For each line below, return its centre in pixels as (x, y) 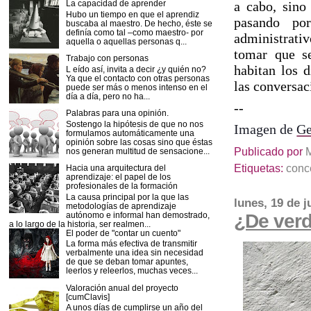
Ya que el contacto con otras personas (137, 78)
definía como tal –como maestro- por (134, 32)
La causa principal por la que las (127, 196)
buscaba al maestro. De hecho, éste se (139, 23)
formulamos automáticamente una (130, 133)
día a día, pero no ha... (108, 96)
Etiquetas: (260, 168)
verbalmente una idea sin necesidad (134, 253)
